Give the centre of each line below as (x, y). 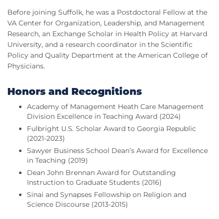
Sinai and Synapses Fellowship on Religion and (107, 195)
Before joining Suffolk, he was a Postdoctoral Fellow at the (107, 12)
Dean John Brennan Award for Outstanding (101, 173)
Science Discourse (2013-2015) (77, 205)
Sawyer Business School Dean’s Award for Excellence (117, 151)
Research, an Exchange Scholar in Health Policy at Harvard (107, 34)
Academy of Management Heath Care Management (115, 107)
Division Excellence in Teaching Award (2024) (104, 117)
